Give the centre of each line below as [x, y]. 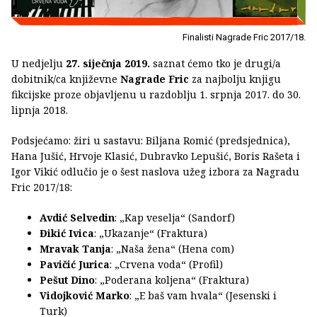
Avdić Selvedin [77, 217]
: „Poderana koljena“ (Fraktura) [172, 279]
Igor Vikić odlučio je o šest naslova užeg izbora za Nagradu [155, 171]
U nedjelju [39, 63]
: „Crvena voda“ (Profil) [166, 264]
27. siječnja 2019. [108, 63]
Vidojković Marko [85, 295]
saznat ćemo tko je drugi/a [215, 63]
